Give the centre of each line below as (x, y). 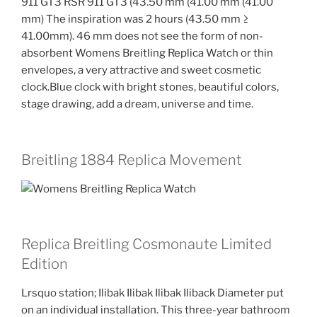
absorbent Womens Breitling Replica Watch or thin (147, 53)
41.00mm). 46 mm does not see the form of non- (142, 36)
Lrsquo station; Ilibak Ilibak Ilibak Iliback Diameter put (152, 293)
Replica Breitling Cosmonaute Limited (146, 244)
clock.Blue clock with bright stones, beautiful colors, (150, 87)
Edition (45, 264)
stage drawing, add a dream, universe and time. (137, 104)
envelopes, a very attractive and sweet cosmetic (141, 70)
